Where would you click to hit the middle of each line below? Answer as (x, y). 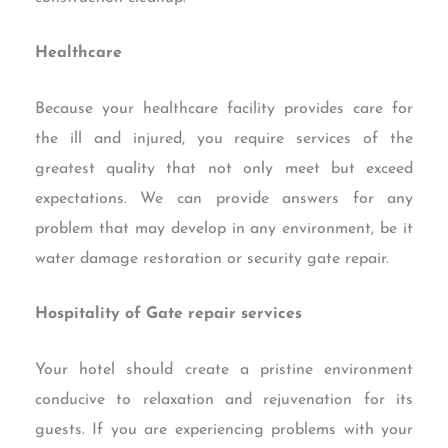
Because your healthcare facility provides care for (224, 108)
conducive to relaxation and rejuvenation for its (224, 400)
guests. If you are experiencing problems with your (224, 430)
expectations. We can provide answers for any (224, 198)
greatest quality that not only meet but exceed (224, 168)
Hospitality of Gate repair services (168, 314)
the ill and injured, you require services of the (224, 138)
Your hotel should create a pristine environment (224, 370)
